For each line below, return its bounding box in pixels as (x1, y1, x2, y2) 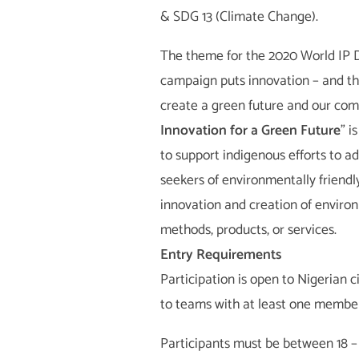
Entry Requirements (159, 243, 281, 267)
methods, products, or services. (159, 218, 337, 242)
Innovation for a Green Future (159, 119, 341, 143)
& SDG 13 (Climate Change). (159, 6, 318, 30)
